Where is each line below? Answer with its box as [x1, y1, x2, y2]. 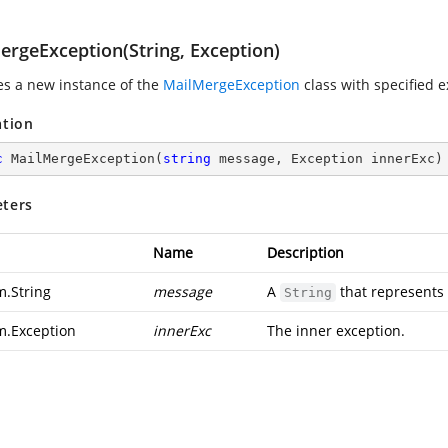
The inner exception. [267, 321, 405, 340]
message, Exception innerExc [211, 151, 435, 166]
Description [267, 243, 344, 262]
